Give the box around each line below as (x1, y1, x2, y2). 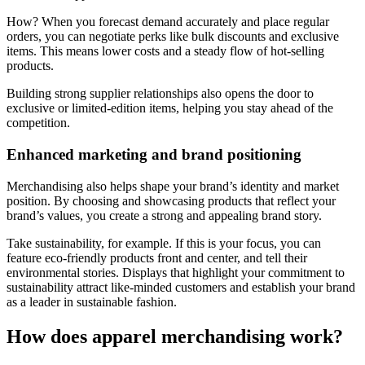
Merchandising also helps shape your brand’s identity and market (7, 178, 339, 193)
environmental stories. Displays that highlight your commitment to (7, 265, 345, 279)
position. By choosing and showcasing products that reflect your (7, 193, 336, 208)
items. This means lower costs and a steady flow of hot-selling (7, 44, 324, 59)
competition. (7, 116, 70, 130)
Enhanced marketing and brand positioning (7, 146, 301, 164)
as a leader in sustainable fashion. (7, 294, 177, 309)
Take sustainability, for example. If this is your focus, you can (7, 235, 321, 250)
